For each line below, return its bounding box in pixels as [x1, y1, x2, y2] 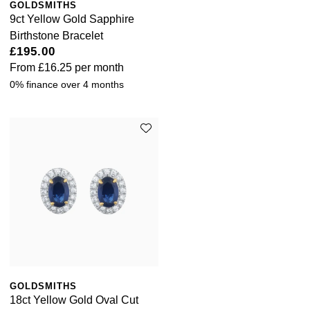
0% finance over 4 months [10, 78, 124, 90]
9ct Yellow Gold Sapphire [10, 12, 134, 25]
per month [72, 61, 124, 73]
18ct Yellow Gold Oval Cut [10, 293, 138, 306]
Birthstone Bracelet [10, 29, 103, 42]
